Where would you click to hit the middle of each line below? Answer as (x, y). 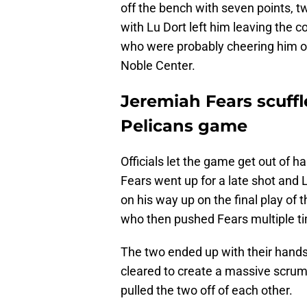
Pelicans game (184, 126)
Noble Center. (158, 66)
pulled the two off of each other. (207, 291)
